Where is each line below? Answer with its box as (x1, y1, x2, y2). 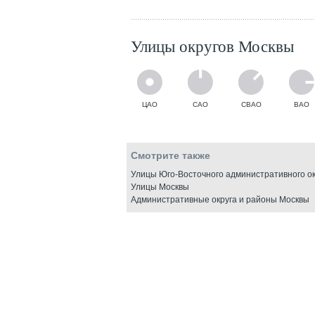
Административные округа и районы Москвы (131, 195, 309, 205)
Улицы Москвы (131, 182, 189, 192)
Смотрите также (131, 150, 210, 161)
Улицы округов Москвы (131, 35, 294, 56)
